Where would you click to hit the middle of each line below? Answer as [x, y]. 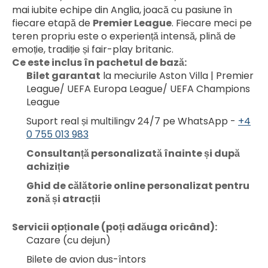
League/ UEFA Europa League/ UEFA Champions [138, 89]
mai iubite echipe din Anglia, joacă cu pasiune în [122, 10]
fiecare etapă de [52, 23]
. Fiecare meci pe [212, 23]
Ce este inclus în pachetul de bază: [99, 63]
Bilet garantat [63, 76]
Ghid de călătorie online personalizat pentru [138, 186]
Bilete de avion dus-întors [86, 260]
